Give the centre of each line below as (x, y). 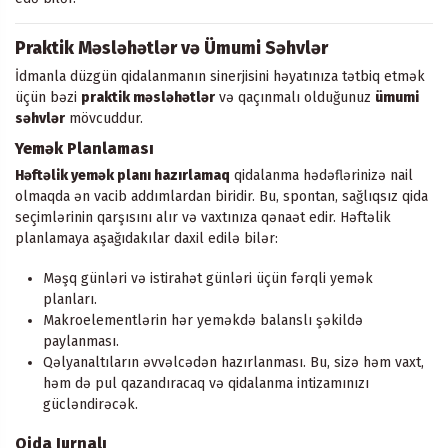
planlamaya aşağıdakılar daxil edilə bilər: (146, 238)
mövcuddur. (104, 118)
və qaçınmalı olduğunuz (295, 97)
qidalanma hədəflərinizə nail (321, 175)
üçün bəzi (48, 97)
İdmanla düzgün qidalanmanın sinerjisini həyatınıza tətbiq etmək (220, 76)
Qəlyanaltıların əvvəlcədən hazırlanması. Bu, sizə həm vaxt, (233, 363)
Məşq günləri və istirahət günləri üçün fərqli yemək (208, 279)
